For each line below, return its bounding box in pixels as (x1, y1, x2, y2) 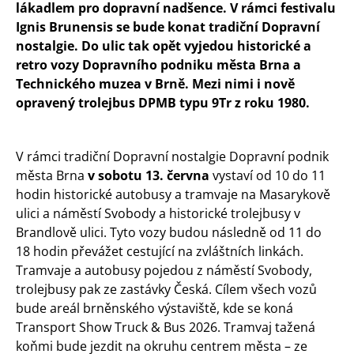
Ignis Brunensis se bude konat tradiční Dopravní (16, 18, 320, 36)
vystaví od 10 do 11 (213, 167, 326, 184)
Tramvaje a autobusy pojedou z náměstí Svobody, (16, 262, 312, 279)
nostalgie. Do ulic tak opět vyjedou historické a (16, 37, 311, 55)
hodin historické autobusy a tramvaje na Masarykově (16, 186, 330, 203)
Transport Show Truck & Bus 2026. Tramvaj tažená (16, 318, 315, 336)
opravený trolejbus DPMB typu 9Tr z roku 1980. (16, 94, 310, 111)
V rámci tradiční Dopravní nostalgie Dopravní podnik (16, 148, 329, 165)
